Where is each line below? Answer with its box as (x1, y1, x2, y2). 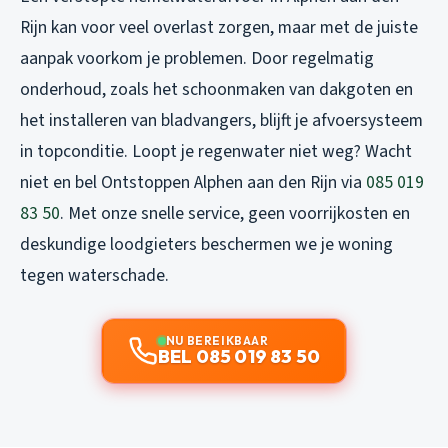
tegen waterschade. (20, 262, 169, 288)
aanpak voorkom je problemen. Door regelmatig (20, 45, 374, 71)
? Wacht (354, 138, 412, 164)
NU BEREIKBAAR (165, 332, 269, 348)
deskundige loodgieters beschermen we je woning (20, 231, 393, 257)
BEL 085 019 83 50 (157, 344, 321, 368)
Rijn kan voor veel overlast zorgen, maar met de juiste (20, 14, 418, 40)
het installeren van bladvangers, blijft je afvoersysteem (20, 107, 423, 133)
